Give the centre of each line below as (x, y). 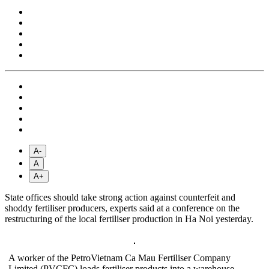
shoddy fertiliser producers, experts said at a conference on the (122, 208)
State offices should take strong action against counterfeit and (120, 198)
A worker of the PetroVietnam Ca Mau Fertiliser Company (119, 258)
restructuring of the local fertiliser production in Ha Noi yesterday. (129, 219)
